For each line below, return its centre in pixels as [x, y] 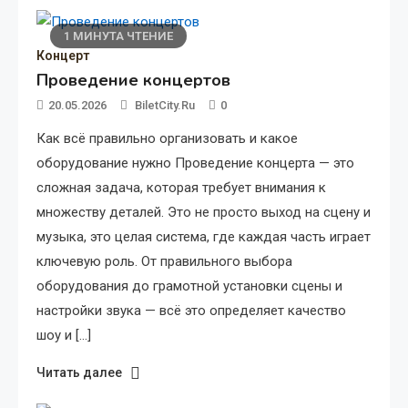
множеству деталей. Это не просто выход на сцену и [204, 213]
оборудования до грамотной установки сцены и [189, 286]
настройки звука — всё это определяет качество [191, 311]
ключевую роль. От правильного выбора [164, 262]
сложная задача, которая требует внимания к [181, 188]
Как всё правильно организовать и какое [167, 139]
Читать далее [79, 373]
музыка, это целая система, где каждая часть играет [204, 237]
